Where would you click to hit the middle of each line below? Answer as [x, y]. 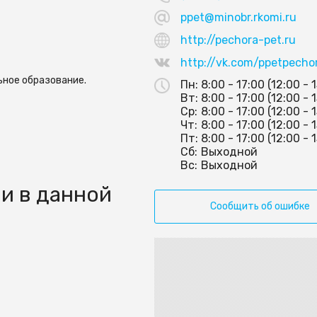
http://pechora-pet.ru [238, 40]
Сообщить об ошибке [260, 207]
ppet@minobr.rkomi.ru [239, 18]
